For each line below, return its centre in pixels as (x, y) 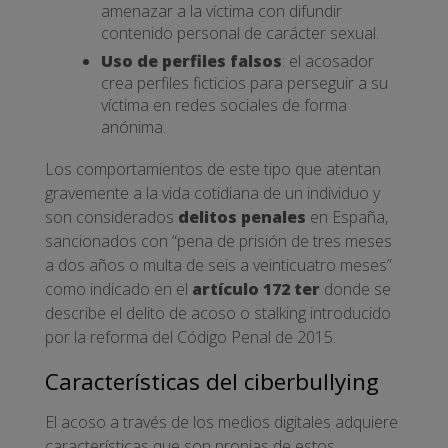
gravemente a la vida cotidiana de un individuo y (212, 193)
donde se (355, 289)
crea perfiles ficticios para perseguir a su (244, 83)
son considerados (111, 217)
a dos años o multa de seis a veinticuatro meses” (218, 265)
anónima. (133, 127)
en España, (347, 217)
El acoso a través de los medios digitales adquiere (221, 421)
